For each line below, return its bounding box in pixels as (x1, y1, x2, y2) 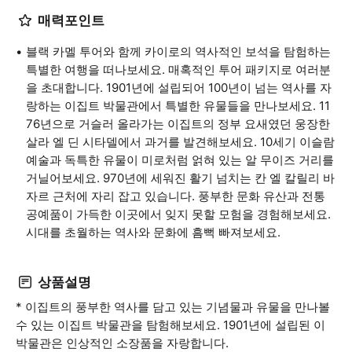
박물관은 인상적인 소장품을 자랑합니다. (16, 335, 229, 350)
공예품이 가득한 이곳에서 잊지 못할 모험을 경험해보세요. (26, 207, 331, 222)
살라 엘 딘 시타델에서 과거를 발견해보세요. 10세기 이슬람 (26, 134, 335, 149)
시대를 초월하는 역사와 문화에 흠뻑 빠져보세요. (26, 225, 280, 240)
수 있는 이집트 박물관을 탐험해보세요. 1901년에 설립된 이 (16, 317, 325, 332)
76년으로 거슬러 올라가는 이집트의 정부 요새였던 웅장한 (26, 116, 330, 131)
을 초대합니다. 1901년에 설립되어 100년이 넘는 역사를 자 (26, 80, 332, 95)
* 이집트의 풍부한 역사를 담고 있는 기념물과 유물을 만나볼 (16, 299, 330, 314)
